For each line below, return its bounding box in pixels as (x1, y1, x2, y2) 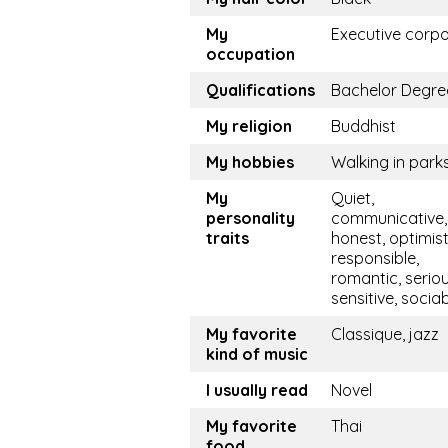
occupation (206, 44, 295, 65)
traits (206, 228, 249, 249)
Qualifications (206, 80, 315, 101)
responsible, (331, 248, 419, 269)
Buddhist (331, 116, 396, 137)
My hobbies (206, 152, 294, 173)
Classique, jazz (331, 324, 439, 345)
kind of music (206, 344, 308, 365)
